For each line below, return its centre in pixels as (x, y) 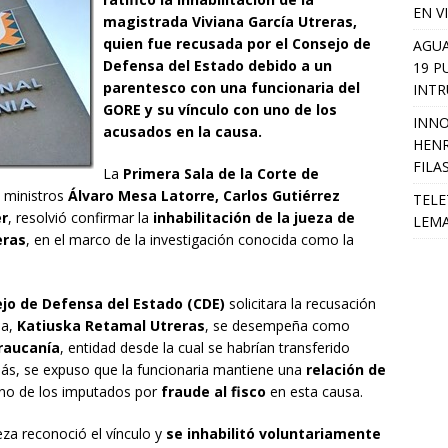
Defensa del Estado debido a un (217, 66)
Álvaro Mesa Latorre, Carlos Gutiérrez (204, 196)
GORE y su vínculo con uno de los (220, 110)
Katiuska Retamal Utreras (111, 326)
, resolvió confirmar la (80, 218)
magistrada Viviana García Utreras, (230, 22)
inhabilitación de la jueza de (254, 218)
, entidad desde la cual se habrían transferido (205, 348)
